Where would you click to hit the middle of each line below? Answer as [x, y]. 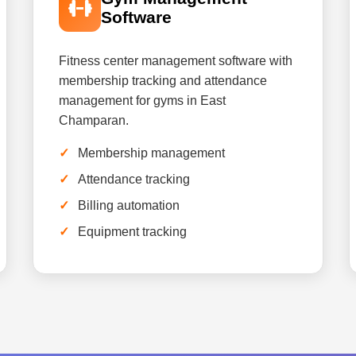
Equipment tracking [133, 232]
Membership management [152, 153]
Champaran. [94, 120]
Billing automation [129, 205]
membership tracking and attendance [163, 81]
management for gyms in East [143, 101]
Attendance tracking [134, 179]
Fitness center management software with [176, 61]
